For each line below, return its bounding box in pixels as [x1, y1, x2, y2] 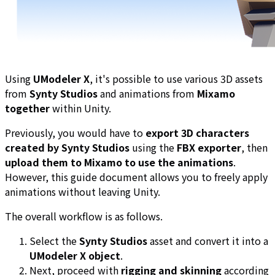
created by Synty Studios [5, 139, 130, 155]
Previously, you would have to [5, 125, 145, 140]
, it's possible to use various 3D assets [90, 71, 263, 86]
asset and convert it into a [147, 233, 268, 248]
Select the [29, 233, 79, 248]
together [5, 100, 50, 115]
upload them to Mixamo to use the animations [5, 154, 233, 169]
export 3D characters [145, 125, 249, 140]
